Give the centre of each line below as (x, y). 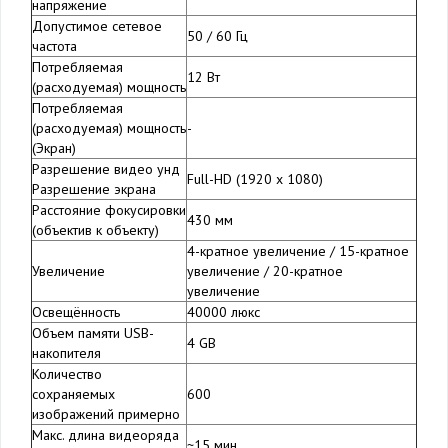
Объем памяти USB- (93, 333)
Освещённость (76, 312)
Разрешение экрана (94, 189)
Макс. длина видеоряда (105, 435)
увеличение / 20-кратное (265, 271)
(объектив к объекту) (95, 230)
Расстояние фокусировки (109, 210)
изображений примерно (106, 414)
